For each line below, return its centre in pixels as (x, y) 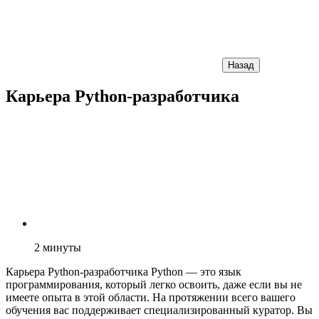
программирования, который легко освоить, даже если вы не (154, 284)
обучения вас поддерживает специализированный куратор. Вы (159, 310)
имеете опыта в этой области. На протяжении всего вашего (151, 297)
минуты (62, 247)
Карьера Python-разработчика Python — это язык (124, 271)
